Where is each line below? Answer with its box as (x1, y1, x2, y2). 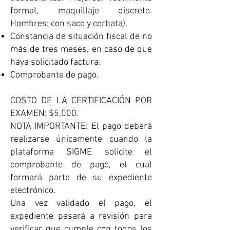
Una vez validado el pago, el (10, 198, 152, 209)
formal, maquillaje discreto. (10, 6, 152, 16)
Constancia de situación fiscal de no (10, 31, 152, 42)
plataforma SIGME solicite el (10, 147, 152, 158)
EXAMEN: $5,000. (10, 108, 79, 119)
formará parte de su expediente (10, 172, 152, 183)
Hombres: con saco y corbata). (10, 18, 127, 29)
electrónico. (10, 185, 55, 196)
